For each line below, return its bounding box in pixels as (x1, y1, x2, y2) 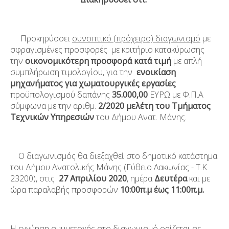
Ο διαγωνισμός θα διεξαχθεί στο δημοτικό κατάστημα (10, 150, 217, 162)
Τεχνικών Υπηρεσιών (10, 111, 94, 123)
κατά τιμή (134, 55, 171, 66)
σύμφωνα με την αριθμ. (10, 100, 96, 111)
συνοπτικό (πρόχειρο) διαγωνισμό (72, 32, 200, 44)
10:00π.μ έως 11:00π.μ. (120, 184, 204, 195)
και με (189, 172, 210, 184)
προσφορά (91, 55, 132, 66)
